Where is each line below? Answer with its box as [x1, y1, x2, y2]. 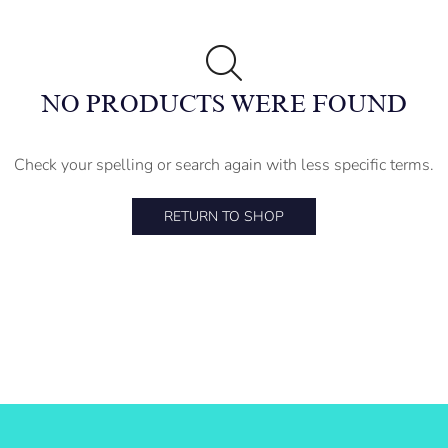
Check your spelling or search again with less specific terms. [14, 154, 434, 177]
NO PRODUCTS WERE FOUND [41, 91, 407, 118]
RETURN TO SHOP [164, 206, 284, 226]
